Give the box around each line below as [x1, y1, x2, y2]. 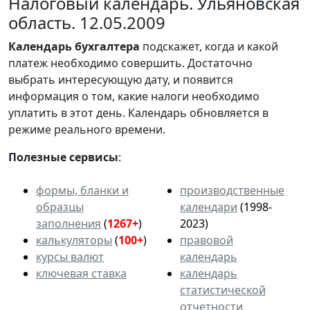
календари [180, 199, 237, 215]
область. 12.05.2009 [8, 10, 165, 34]
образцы [36, 199, 84, 215]
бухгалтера [75, 38, 140, 54]
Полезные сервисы [8, 149, 118, 165]
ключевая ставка [36, 265, 127, 281]
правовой [180, 232, 233, 248]
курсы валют [36, 248, 104, 264]
